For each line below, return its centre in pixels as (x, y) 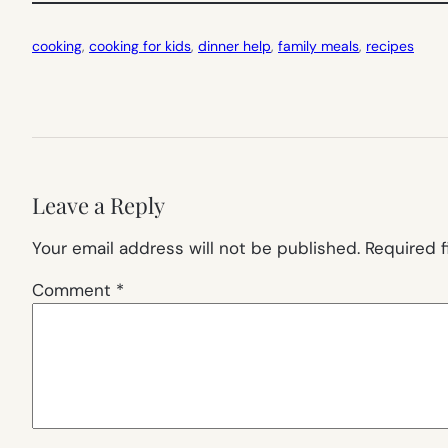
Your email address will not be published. (196, 247)
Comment (74, 289)
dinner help (234, 45)
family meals (318, 45)
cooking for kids (140, 45)
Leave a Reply (98, 204)
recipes (390, 45)
